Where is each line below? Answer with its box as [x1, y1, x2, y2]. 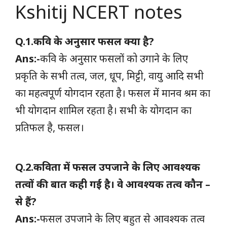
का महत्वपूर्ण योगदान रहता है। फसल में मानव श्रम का [15, 86, 210, 100]
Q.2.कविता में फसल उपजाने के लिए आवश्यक [15, 160, 200, 174]
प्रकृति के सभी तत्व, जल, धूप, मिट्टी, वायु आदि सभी [15, 68, 204, 83]
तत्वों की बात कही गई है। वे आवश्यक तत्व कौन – [15, 177, 210, 191]
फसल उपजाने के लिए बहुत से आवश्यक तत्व [40, 211, 205, 225]
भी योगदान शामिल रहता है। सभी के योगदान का [15, 103, 192, 117]
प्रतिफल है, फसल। [15, 120, 84, 134]
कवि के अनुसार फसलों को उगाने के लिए [40, 51, 188, 65]
